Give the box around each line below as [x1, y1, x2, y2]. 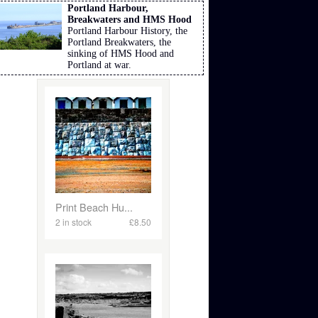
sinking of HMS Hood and [67, 48, 175, 60]
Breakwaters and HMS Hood [67, 14, 192, 26]
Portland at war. [67, 60, 132, 71]
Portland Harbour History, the [67, 26, 188, 37]
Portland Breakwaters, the [67, 37, 172, 48]
